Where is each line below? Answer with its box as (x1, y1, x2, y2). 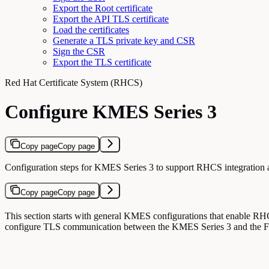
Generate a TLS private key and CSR (53, 35, 195, 46)
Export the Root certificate (53, 2, 153, 13)
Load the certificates (53, 24, 129, 35)
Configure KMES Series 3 (5, 101, 217, 123)
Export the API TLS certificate (53, 13, 169, 24)
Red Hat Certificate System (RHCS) (5, 77, 142, 88)
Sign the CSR (53, 46, 105, 56)
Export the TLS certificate (53, 56, 151, 67)
